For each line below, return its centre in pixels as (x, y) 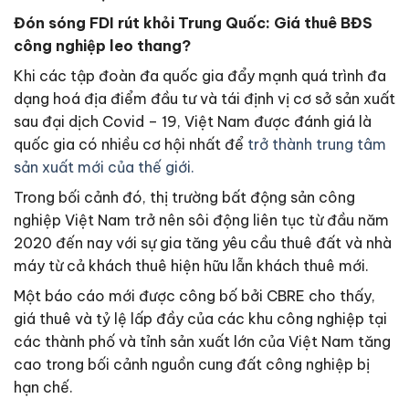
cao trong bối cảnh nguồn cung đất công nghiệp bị (192, 364)
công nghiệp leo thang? (102, 45)
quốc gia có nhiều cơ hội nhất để (131, 144)
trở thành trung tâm (317, 144)
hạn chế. (43, 387)
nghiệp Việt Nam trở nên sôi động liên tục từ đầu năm (201, 220)
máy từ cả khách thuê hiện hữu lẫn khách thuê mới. (191, 265)
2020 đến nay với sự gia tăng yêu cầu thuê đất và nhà (203, 242)
